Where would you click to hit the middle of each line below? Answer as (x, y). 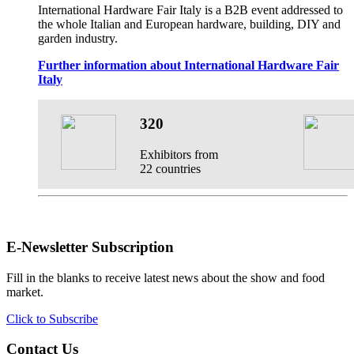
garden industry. (78, 39)
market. (25, 292)
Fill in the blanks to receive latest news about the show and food (166, 277)
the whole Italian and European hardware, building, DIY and (189, 24)
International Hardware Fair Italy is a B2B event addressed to (190, 10)
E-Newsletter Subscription (90, 247)
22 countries (170, 168)
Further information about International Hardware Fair (188, 66)
